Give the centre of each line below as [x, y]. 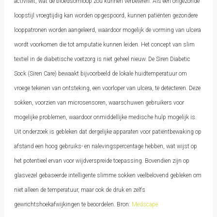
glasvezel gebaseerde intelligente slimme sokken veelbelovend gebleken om [108, 175]
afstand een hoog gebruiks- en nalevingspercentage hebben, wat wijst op [105, 146]
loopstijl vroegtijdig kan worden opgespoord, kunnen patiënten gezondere [106, 15]
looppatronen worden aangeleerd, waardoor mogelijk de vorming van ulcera [107, 30]
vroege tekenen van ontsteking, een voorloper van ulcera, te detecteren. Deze [107, 88]
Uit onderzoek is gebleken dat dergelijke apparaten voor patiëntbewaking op [108, 132]
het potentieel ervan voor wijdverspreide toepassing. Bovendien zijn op [101, 161]
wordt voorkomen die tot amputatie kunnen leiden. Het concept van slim [104, 45]
